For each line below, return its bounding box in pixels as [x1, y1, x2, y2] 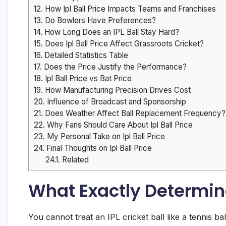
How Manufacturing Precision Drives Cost [43, 85, 191, 95]
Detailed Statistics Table [42, 50, 128, 61]
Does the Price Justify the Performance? [42, 62, 187, 72]
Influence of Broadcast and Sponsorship [45, 97, 186, 107]
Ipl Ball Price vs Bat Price [43, 74, 132, 84]
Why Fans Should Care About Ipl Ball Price [45, 120, 193, 130]
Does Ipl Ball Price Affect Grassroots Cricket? [43, 39, 204, 49]
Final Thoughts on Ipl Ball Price [44, 143, 152, 153]
